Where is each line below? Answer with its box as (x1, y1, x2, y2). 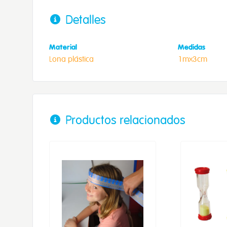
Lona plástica (49, 53, 94, 64)
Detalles (65, 11, 106, 27)
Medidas (177, 42, 205, 51)
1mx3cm (177, 53, 207, 64)
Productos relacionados (65, 111, 185, 127)
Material (49, 42, 77, 51)
